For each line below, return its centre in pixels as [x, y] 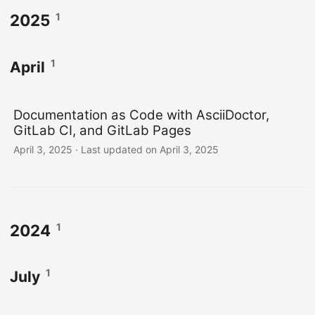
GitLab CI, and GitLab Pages [102, 130]
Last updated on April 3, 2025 [150, 149]
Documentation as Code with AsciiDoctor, [141, 115]
